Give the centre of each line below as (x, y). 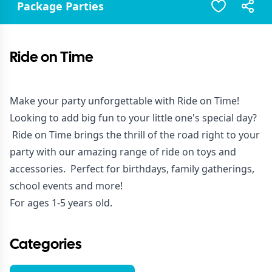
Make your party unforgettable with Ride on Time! (124, 101)
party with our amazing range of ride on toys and (123, 152)
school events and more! (67, 186)
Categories (46, 245)
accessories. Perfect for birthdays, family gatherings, (132, 169)
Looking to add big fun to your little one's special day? (133, 118)
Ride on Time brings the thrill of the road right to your (135, 135)
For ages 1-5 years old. (61, 203)
